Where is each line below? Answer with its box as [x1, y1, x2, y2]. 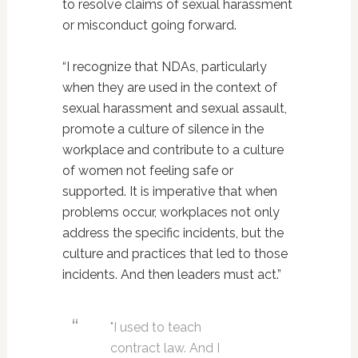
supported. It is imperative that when [62, 184, 277, 199]
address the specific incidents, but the [62, 225, 284, 241]
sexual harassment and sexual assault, [62, 101, 287, 116]
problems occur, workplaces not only [62, 205, 280, 220]
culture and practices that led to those [62, 246, 288, 261]
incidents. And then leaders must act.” [62, 267, 281, 282]
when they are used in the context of [62, 80, 277, 95]
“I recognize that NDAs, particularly [62, 59, 267, 74]
